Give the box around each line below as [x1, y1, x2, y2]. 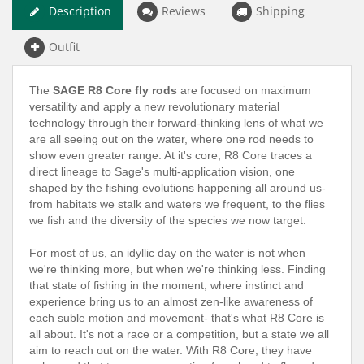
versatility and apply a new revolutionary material [29, 99, 279, 113]
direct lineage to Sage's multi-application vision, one [29, 164, 295, 178]
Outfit [49, 38, 80, 54]
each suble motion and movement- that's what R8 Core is [29, 310, 324, 324]
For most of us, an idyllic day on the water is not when [29, 245, 305, 259]
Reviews [162, 2, 206, 19]
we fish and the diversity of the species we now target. [29, 213, 306, 227]
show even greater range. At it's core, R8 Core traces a [29, 148, 312, 162]
